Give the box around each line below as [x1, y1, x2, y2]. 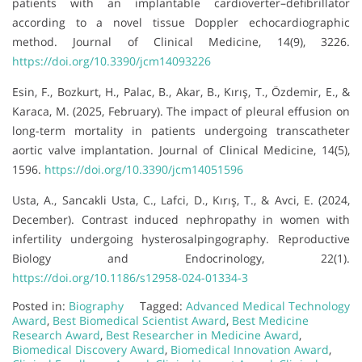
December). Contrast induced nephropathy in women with [12, 211, 350, 227]
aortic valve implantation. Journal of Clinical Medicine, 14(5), [12, 141, 350, 158]
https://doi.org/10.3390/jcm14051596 [44, 161, 243, 177]
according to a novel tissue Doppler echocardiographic [12, 14, 350, 30]
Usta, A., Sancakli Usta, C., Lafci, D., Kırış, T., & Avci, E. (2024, [12, 192, 350, 208]
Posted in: [12, 297, 69, 314]
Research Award [12, 326, 100, 343]
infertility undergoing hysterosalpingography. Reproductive [12, 230, 350, 246]
